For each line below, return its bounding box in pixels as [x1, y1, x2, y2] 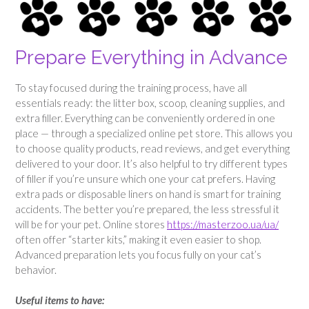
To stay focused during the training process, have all [15, 81, 247, 94]
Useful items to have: [15, 294, 104, 307]
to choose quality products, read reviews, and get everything [15, 141, 290, 154]
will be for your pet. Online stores [15, 217, 167, 230]
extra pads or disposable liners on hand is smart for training [15, 187, 281, 200]
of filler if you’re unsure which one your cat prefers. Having [15, 172, 275, 185]
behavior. [15, 263, 57, 276]
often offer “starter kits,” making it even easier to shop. [15, 232, 261, 246]
